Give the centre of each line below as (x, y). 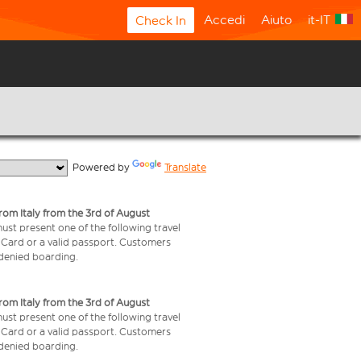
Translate (185, 167)
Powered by (100, 167)
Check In (161, 21)
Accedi (224, 20)
